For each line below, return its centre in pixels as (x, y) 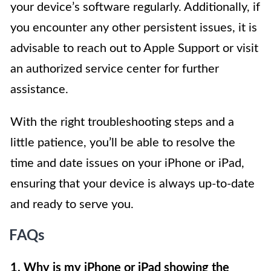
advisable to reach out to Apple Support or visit (134, 49)
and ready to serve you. (72, 205)
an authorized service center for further (115, 69)
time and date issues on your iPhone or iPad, (127, 164)
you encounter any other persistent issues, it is (134, 28)
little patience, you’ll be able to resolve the (123, 143)
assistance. (39, 90)
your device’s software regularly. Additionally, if (135, 8)
